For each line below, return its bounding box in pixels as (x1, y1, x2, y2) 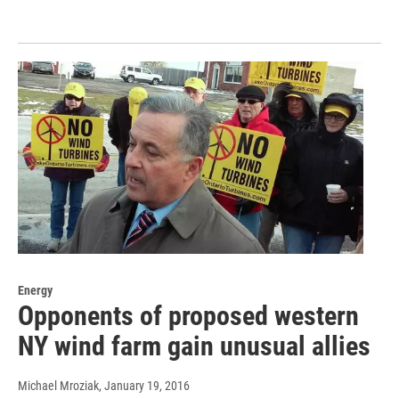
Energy (18, 282, 53, 297)
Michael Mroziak (18, 378, 99, 393)
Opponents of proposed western (18, 299, 359, 331)
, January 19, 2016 (99, 378, 190, 393)
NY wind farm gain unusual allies (18, 330, 370, 362)
